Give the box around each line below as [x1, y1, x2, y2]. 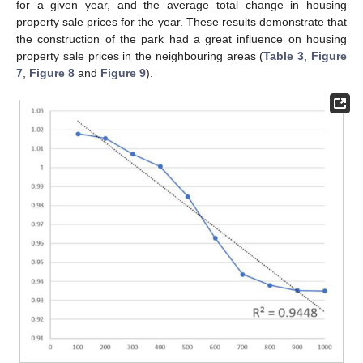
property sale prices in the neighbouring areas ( [16, 49, 264, 63]
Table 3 [263, 49, 305, 63]
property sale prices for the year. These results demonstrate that [16, 15, 347, 29]
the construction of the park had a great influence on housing [16, 32, 347, 46]
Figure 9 [100, 66, 146, 80]
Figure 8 [29, 66, 75, 80]
